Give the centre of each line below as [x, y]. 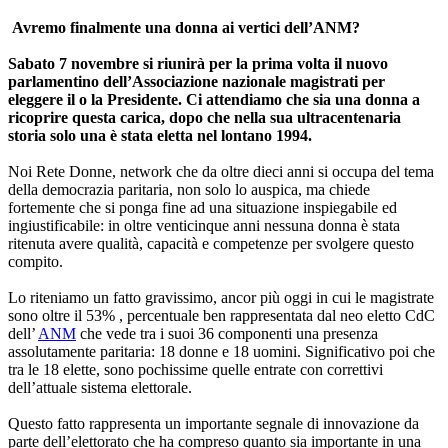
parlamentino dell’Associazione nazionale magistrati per [196, 82]
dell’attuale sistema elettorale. [100, 388]
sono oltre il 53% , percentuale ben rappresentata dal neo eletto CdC [221, 316]
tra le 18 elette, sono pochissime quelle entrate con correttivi [195, 370]
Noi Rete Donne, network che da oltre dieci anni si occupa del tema [221, 172]
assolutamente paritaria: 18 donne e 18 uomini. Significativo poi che [221, 352]
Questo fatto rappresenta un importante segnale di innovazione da [213, 424]
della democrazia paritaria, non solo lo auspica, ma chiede [189, 190]
